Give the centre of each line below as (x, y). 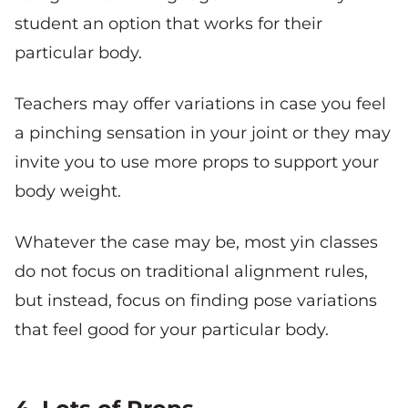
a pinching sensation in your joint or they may (203, 133)
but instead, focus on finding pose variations (196, 301)
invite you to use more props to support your (197, 163)
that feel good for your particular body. (172, 330)
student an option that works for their (168, 24)
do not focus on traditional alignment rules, (191, 272)
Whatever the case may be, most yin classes (196, 243)
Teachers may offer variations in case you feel (200, 104)
